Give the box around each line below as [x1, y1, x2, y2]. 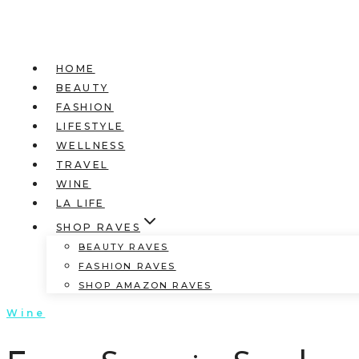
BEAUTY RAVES [79, 241, 169, 252]
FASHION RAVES [79, 260, 176, 272]
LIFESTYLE [56, 120, 124, 132]
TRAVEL [56, 159, 109, 171]
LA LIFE [56, 197, 105, 209]
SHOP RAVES [56, 221, 140, 233]
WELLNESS [56, 139, 126, 151]
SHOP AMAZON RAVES [79, 280, 212, 291]
